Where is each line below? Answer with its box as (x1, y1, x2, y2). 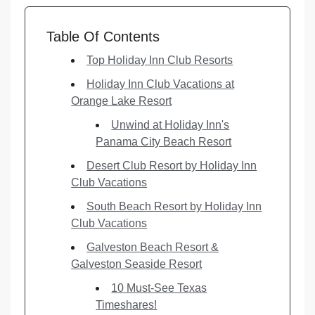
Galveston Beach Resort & (86, 241, 219, 254)
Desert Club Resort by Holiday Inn (86, 160, 257, 172)
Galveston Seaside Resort (71, 258, 202, 271)
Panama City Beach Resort (96, 136, 232, 148)
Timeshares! (96, 299, 157, 311)
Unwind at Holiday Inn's (111, 119, 230, 131)
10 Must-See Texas (111, 282, 207, 295)
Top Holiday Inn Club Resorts (86, 54, 233, 67)
